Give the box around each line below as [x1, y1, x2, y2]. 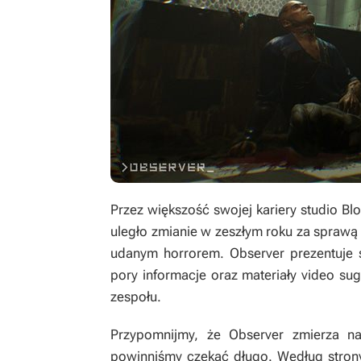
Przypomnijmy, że [110, 326, 229, 342]
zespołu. [110, 288, 161, 305]
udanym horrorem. [110, 245, 230, 261]
